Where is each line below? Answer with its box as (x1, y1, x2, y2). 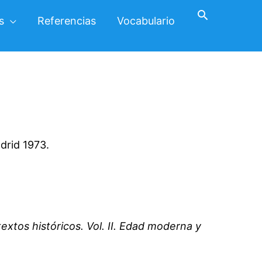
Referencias (37, 15, 96, 27)
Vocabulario (117, 15, 175, 27)
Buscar (195, 5, 240, 23)
